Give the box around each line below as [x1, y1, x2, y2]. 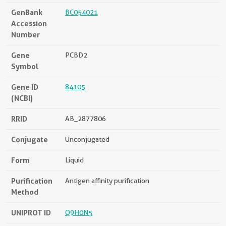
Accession [11, 19, 47, 28]
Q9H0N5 [65, 208, 92, 216]
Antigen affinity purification [65, 177, 149, 185]
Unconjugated [65, 135, 109, 143]
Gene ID [11, 82, 38, 92]
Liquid [65, 156, 84, 164]
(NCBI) [11, 93, 33, 103]
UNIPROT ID [11, 208, 51, 217]
